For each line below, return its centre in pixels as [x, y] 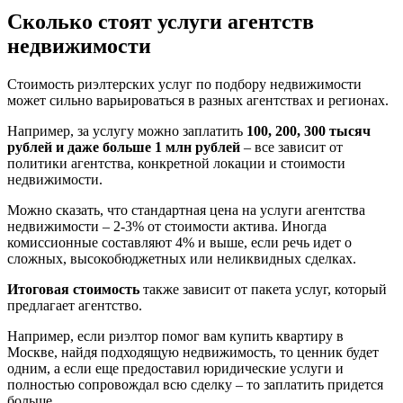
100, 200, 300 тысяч [309, 130]
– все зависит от [291, 147]
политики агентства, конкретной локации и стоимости [176, 163]
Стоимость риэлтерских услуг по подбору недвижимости [184, 84]
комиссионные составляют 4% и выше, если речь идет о [179, 242]
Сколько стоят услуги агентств [161, 21]
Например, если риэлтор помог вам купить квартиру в [175, 336]
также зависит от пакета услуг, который [263, 289]
